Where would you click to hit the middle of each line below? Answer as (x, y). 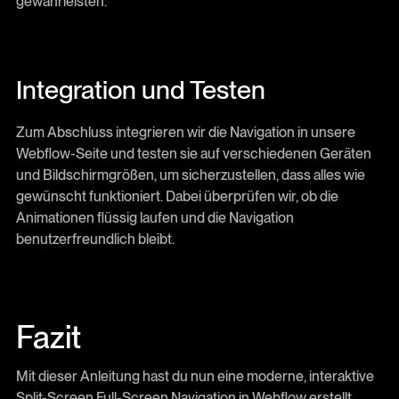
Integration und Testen (140, 90)
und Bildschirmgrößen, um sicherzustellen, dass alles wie (190, 175)
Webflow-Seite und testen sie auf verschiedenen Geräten (193, 153)
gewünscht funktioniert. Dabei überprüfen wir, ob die (177, 196)
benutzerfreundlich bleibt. (95, 239)
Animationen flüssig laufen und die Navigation (155, 217)
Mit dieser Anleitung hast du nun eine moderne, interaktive (195, 377)
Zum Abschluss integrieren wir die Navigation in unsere (185, 132)
